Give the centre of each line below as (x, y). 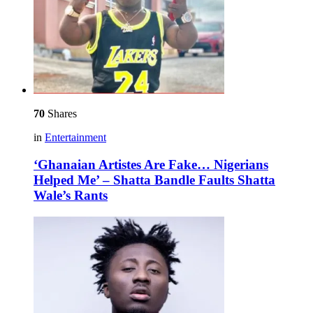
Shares (61, 114)
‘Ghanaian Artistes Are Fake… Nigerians (151, 165)
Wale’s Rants (71, 196)
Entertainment (75, 138)
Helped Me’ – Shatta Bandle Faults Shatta (154, 180)
